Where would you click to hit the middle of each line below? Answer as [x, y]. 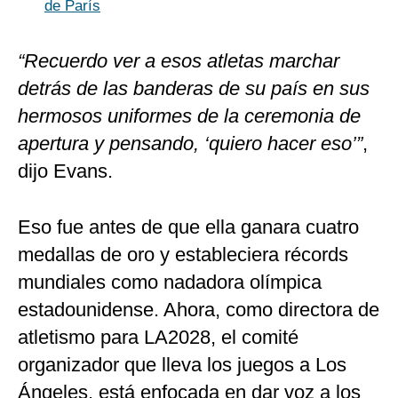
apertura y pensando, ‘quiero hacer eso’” [190, 144]
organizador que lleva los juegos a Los [182, 365]
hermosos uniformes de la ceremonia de [189, 116]
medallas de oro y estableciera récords [183, 255]
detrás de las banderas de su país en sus [194, 89]
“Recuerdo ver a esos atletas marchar [179, 61]
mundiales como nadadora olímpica [170, 283]
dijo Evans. [65, 171]
